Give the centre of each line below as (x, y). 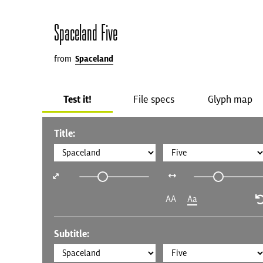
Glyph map (230, 99)
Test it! (77, 99)
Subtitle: (72, 234)
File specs (154, 99)
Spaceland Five (86, 32)
